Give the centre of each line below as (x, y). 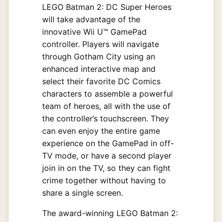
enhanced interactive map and (99, 69)
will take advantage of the (91, 19)
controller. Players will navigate (101, 44)
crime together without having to (104, 180)
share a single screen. (83, 193)
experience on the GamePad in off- (108, 143)
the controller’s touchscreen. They (106, 118)
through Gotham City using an (99, 56)
